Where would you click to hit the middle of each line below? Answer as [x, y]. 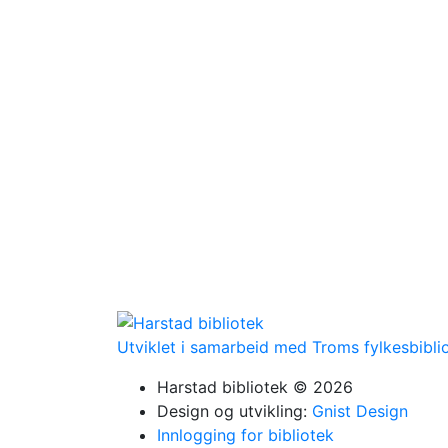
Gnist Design [360, 411]
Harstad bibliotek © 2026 [255, 387]
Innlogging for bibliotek [245, 435]
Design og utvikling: [234, 411]
